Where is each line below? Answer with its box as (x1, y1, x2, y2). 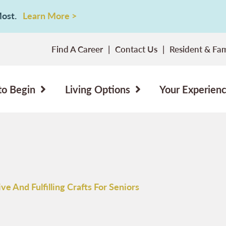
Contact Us (115, 43, 157, 55)
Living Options (65, 82, 130, 96)
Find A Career (51, 43, 103, 55)
